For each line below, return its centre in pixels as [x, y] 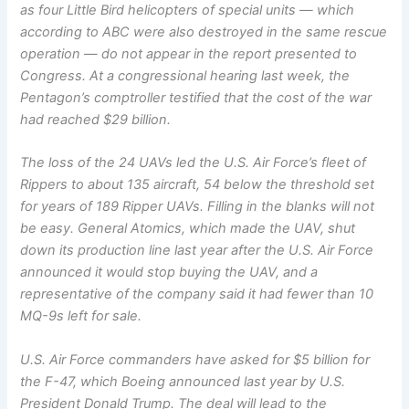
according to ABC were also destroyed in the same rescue [204, 32]
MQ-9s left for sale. [81, 316]
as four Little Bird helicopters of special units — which [188, 10]
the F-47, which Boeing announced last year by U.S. [183, 381]
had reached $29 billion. [96, 120]
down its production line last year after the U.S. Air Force [197, 251]
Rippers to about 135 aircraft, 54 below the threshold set [198, 185]
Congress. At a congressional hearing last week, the [185, 76]
